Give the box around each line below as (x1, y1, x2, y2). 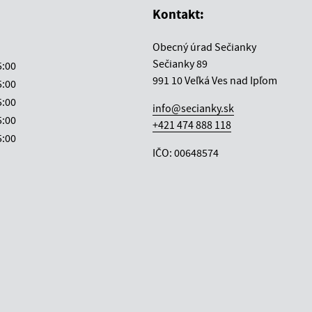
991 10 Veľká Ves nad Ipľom (153, 72, 277, 87)
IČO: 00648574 (153, 145, 219, 159)
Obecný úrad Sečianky (153, 39, 256, 54)
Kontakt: (153, 5, 204, 22)
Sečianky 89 (153, 56, 208, 70)
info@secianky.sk (153, 100, 234, 115)
